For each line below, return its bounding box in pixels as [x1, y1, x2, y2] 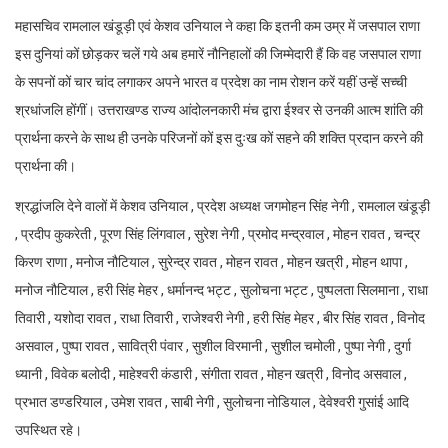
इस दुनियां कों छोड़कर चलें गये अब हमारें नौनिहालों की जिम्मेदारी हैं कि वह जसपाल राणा [15, 46, 421, 63]
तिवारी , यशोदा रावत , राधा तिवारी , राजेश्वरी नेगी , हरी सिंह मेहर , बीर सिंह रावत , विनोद [15, 310, 425, 327]
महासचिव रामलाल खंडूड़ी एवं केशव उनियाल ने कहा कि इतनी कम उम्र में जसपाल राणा [15, 18, 420, 35]
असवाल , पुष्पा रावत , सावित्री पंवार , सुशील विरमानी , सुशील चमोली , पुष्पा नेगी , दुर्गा [15, 338, 411, 355]
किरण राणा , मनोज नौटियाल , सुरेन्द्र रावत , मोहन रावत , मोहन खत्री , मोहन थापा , [15, 254, 408, 271]
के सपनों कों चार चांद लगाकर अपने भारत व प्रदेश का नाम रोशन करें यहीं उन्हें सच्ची [15, 74, 407, 91]
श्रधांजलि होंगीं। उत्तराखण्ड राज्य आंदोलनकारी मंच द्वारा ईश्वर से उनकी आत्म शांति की [15, 102, 423, 119]
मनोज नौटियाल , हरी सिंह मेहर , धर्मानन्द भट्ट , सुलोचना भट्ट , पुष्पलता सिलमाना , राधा [15, 282, 428, 299]
